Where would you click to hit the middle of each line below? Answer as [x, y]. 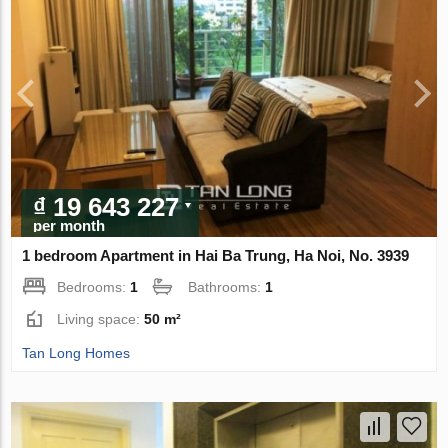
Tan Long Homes [76, 353]
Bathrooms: [227, 287]
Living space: [101, 319]
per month [69, 226]
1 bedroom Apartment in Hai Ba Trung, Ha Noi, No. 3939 [216, 256]
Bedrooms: [94, 287]
